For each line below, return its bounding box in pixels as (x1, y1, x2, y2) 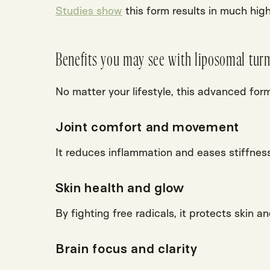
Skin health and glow (55, 180, 184, 195)
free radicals (113, 206, 174, 219)
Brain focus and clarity (55, 241, 198, 256)
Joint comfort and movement (55, 119, 239, 134)
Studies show (55, 3, 122, 17)
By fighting (55, 206, 113, 219)
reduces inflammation (66, 145, 172, 159)
